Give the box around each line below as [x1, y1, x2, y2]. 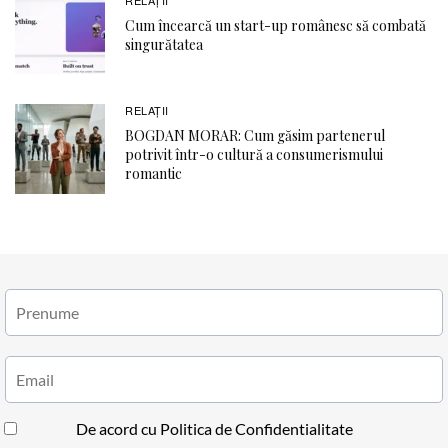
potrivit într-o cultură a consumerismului [125, 145, 383, 165]
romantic [125, 164, 182, 184]
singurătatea [125, 34, 203, 54]
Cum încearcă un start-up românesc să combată [125, 15, 426, 35]
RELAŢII [125, 102, 169, 119]
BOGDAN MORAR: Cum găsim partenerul [125, 126, 385, 146]
